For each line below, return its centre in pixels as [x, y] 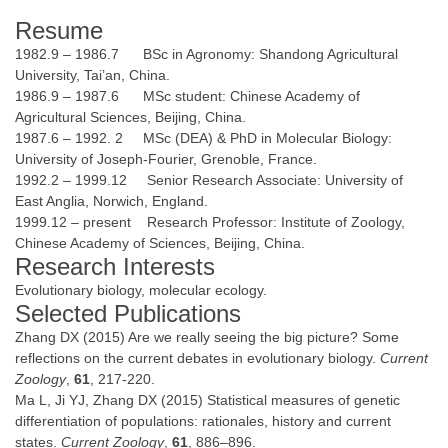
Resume [59, 31]
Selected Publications [128, 314]
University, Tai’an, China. [92, 75]
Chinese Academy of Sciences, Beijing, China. [160, 243]
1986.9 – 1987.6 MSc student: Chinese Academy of [187, 96]
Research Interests [115, 267]
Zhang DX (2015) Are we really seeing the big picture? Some [207, 337]
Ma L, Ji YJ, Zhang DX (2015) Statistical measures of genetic [207, 400]
